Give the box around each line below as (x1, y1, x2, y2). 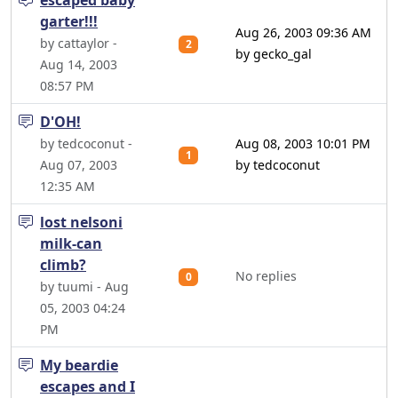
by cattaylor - (40, 35, 117, 52)
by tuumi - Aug (40, 278, 129, 295)
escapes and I (40, 377, 135, 396)
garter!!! (40, 12, 98, 31)
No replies (235, 267, 297, 284)
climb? (40, 255, 86, 275)
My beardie (40, 355, 118, 375)
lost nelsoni (40, 212, 123, 232)
